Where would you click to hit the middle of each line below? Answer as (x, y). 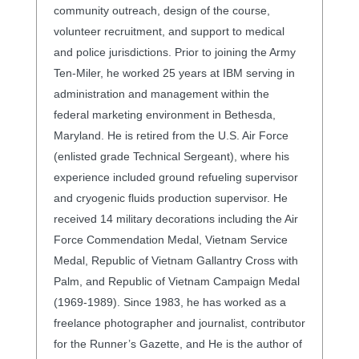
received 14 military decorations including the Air (175, 218)
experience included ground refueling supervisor (175, 177)
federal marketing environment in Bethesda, (164, 114)
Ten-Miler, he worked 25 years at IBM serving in (174, 73)
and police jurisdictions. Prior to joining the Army (174, 52)
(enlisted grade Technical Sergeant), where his (171, 156)
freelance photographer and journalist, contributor (179, 323)
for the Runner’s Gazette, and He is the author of (177, 343)
